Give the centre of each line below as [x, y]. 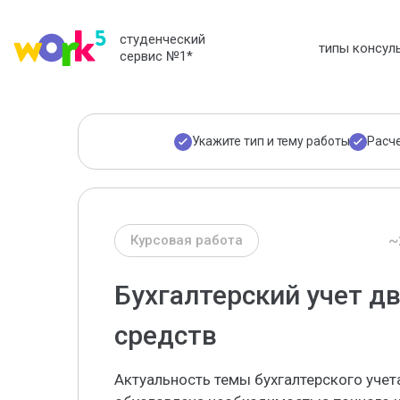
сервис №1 [153, 56]
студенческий [162, 39]
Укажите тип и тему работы [271, 141]
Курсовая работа [187, 240]
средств [166, 335]
